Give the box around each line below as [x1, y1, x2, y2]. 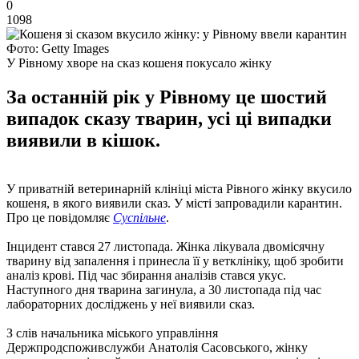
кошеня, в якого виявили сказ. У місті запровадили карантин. [6, 196, 342, 210]
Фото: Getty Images [6, 41, 109, 55]
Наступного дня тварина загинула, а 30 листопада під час [6, 282, 321, 296]
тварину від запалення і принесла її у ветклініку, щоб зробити [6, 253, 344, 268]
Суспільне [113, 210, 166, 224]
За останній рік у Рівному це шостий [6, 86, 327, 107]
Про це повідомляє [6, 210, 113, 224]
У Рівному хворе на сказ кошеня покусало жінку [6, 55, 272, 70]
